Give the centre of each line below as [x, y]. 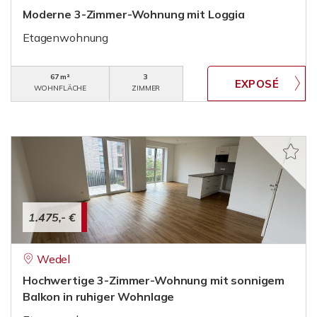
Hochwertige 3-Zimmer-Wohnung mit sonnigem [154, 280]
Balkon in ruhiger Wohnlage [99, 296]
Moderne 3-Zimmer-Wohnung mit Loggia [134, 14]
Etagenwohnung [66, 38]
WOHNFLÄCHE [60, 88]
